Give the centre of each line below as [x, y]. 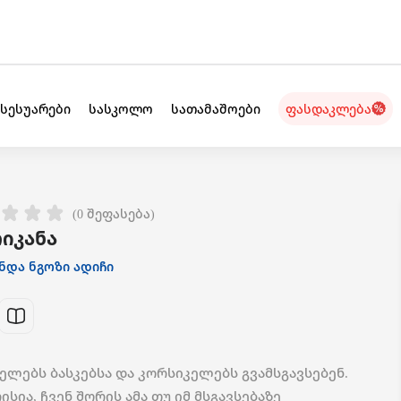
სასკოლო [120, 108]
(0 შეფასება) [114, 214]
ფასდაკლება [328, 108]
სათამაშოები [215, 108]
